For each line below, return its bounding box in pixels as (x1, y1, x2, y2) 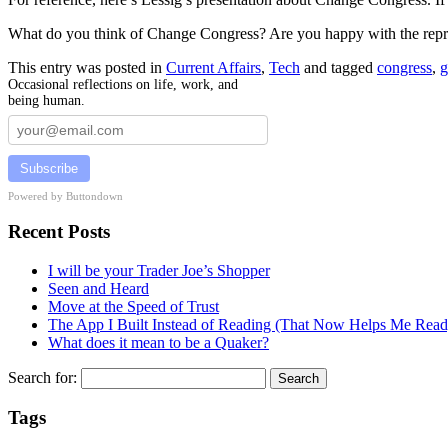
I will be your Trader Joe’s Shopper (48, 261, 270, 279)
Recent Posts (8, 221, 110, 243)
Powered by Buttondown (8, 190, 123, 203)
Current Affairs (166, 59, 261, 77)
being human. (8, 93, 85, 109)
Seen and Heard (48, 279, 149, 297)
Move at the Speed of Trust (48, 297, 219, 315)
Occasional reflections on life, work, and (8, 77, 238, 93)
